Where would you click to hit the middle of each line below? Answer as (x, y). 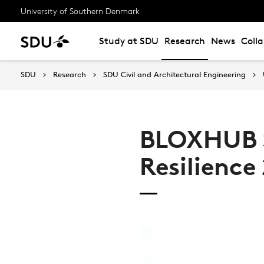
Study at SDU (129, 41)
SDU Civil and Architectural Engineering (174, 74)
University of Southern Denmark (80, 11)
